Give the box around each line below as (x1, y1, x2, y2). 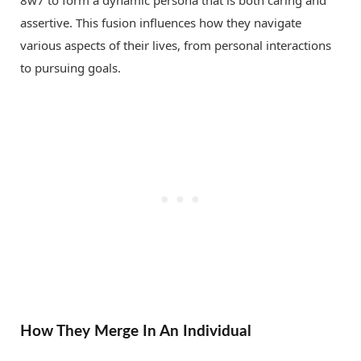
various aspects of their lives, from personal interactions (20, 36, 331, 53)
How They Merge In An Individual (20, 322, 251, 339)
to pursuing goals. (20, 59, 121, 76)
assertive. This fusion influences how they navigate (20, 14, 301, 31)
